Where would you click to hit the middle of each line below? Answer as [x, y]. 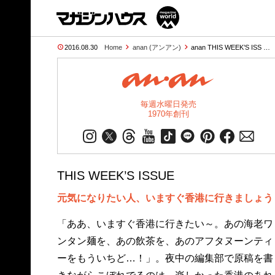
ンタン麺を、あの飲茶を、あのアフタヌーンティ [165, 241]
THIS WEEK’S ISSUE [115, 176]
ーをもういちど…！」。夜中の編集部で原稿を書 [165, 258]
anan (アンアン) [157, 47]
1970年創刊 [168, 114]
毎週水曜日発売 [168, 104]
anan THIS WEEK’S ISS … [231, 47]
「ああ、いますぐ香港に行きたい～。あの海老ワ [165, 224]
